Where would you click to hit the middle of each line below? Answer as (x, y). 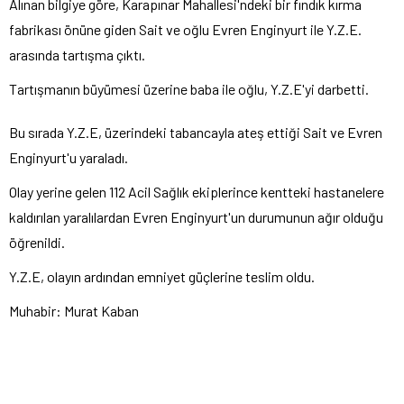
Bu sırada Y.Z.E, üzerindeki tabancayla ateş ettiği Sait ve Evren (196, 132)
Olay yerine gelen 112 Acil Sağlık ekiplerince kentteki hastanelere (197, 191)
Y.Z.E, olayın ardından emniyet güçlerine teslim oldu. (162, 276)
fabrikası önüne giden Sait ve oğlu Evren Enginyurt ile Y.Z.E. (185, 29)
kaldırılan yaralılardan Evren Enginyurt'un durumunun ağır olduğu (196, 216)
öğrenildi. (37, 242)
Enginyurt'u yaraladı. (69, 157)
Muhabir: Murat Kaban (74, 310)
